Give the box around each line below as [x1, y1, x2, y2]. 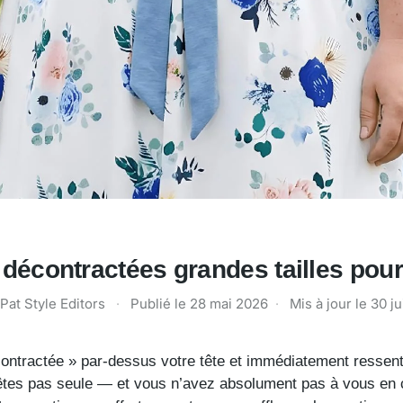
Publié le [130, 294, 190, 312]
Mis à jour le [289, 294, 371, 312]
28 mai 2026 [189, 294, 268, 312]
